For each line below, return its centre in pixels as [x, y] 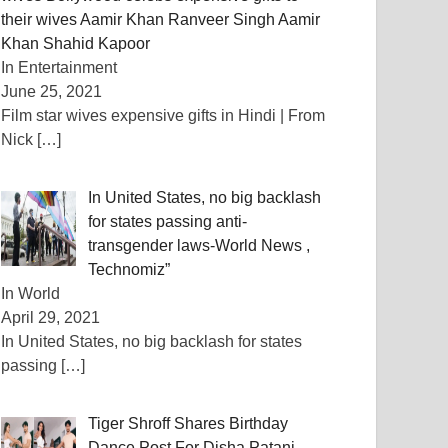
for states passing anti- [168, 221]
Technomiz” [129, 269]
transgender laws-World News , [199, 245]
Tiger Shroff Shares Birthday [188, 423]
